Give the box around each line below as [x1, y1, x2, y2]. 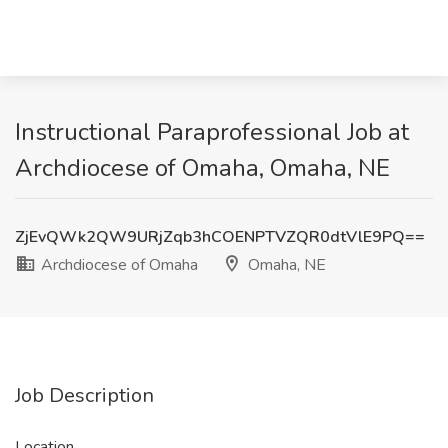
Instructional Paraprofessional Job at [15, 116, 409, 148]
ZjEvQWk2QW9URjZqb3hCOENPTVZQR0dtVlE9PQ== [15, 226, 425, 248]
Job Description [15, 382, 154, 409]
